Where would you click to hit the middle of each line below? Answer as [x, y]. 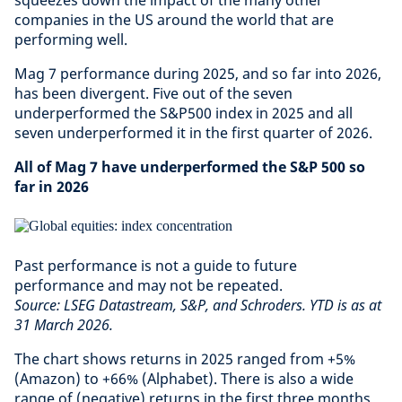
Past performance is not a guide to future [156, 266]
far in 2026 [52, 187]
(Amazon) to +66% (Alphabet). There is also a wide [184, 379]
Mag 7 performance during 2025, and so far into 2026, [198, 74]
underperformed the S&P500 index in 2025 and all [184, 113]
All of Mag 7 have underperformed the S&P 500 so [190, 167]
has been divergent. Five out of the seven [153, 93]
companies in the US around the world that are [174, 20]
